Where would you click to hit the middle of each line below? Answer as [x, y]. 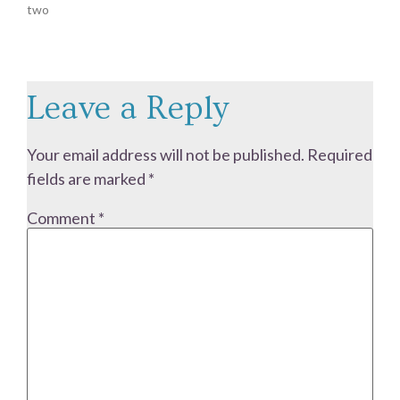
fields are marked [87, 178]
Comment [62, 217]
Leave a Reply [128, 108]
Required [340, 154]
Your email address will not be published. [166, 154]
